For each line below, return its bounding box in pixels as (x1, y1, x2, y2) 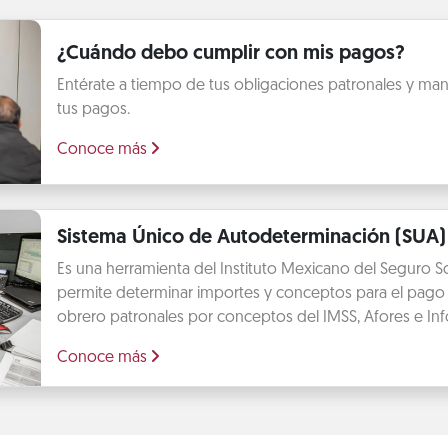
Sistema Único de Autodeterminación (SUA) (56, 227, 446, 248)
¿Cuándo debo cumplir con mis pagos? (56, 44, 405, 65)
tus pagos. (56, 102, 130, 119)
